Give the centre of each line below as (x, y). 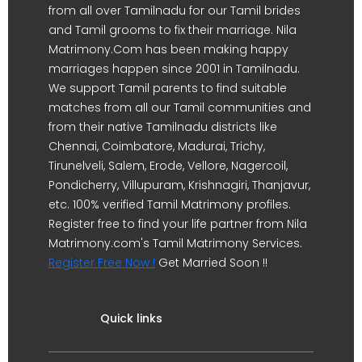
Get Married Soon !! (211, 263)
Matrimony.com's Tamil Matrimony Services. (175, 243)
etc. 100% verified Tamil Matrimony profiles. (170, 204)
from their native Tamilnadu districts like (163, 127)
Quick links (131, 318)
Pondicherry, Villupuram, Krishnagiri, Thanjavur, (179, 185)
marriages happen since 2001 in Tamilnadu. (174, 69)
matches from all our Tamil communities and (180, 107)
